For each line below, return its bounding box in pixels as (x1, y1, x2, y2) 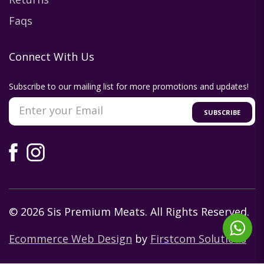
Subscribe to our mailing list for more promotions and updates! (9, 81, 249, 93)
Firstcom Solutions (150, 232, 246, 246)
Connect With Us (9, 49, 94, 64)
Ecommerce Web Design (9, 232, 132, 246)
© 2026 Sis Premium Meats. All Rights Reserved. (9, 204, 249, 219)
